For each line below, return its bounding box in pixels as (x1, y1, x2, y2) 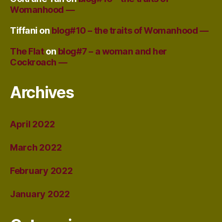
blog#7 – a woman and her (57, 46, 167, 56)
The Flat (10, 46, 44, 56)
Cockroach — (10, 56, 67, 67)
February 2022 (10, 165, 73, 176)
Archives (10, 82, 74, 102)
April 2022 (10, 118, 55, 129)
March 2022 (10, 142, 62, 153)
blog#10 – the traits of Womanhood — (52, 25, 209, 36)
